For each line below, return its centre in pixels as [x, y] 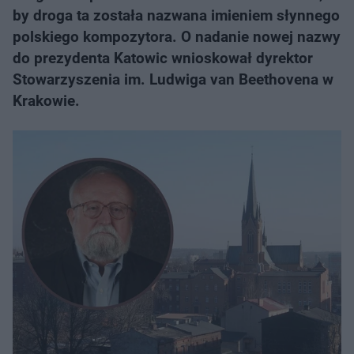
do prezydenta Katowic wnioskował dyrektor [163, 58]
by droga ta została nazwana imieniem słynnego [176, 15]
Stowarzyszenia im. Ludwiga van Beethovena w [173, 79]
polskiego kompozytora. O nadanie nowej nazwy [177, 37]
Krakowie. [46, 101]
